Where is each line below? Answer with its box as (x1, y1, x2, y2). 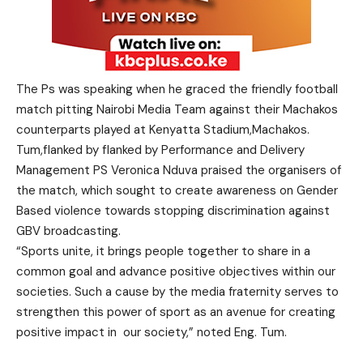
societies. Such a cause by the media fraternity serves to (16, 284, 339, 300)
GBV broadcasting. (16, 223, 121, 239)
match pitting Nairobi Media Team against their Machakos (16, 101, 338, 117)
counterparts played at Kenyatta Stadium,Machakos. (16, 122, 310, 138)
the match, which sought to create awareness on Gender (16, 182, 338, 199)
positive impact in (16, 324, 117, 340)
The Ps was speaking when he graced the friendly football (16, 81, 338, 97)
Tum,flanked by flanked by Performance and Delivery (16, 142, 305, 158)
